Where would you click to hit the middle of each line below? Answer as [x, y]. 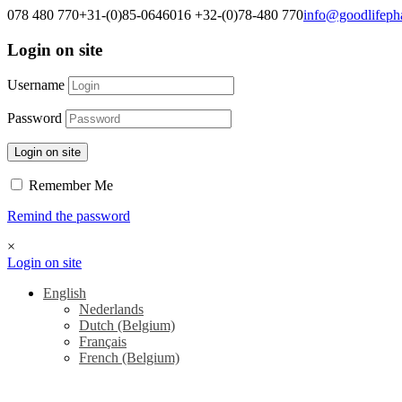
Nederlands [111, 310]
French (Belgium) [129, 358]
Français [103, 342]
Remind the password [69, 216]
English [65, 293]
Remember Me [69, 186]
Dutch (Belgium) [127, 326]
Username [36, 85]
